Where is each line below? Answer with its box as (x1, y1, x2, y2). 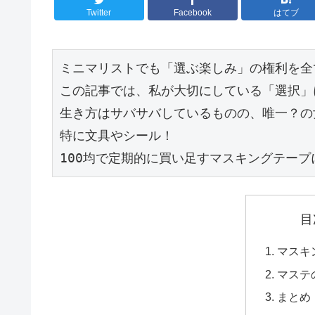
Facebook (173, 7, 212, 18)
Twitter (86, 7, 112, 18)
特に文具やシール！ (60, 128, 174, 143)
